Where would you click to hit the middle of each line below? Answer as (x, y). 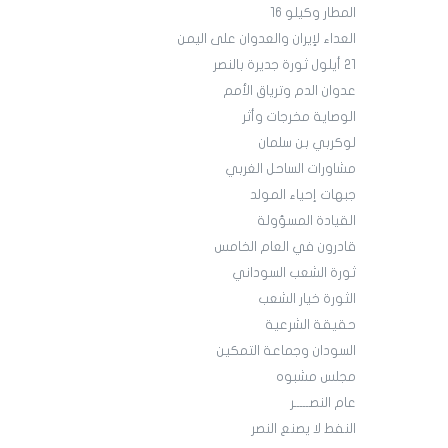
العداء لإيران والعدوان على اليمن (266, 39)
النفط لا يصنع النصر (303, 429)
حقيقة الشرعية (310, 325)
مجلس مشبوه (315, 377)
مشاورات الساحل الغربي (290, 169)
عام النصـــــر (322, 403)
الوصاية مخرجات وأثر (298, 117)
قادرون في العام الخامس (284, 247)
